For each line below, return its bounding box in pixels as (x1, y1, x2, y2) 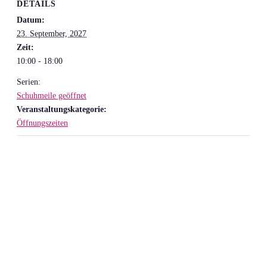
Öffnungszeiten (17, 118, 68, 128)
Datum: (17, 15, 45, 24)
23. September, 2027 (17, 29, 86, 38)
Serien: (17, 77, 41, 86)
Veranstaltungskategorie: (17, 104, 107, 114)
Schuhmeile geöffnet (17, 91, 86, 100)
